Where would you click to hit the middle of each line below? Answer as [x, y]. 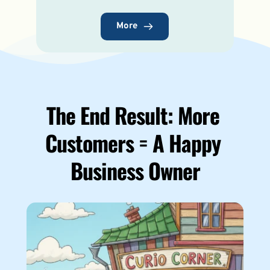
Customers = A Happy [133, 142]
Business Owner [135, 170]
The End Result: [112, 115]
